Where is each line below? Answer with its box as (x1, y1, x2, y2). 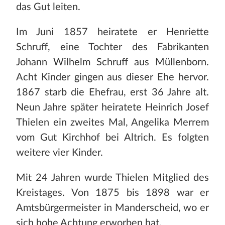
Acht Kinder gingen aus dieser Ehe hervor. (16, 72, 209, 83)
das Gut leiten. (16, 2, 80, 13)
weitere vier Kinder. (16, 148, 103, 158)
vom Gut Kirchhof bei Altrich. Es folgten (16, 133, 209, 143)
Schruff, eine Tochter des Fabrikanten (16, 42, 209, 53)
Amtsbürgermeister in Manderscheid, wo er (16, 203, 209, 213)
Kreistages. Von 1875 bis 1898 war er (16, 188, 209, 198)
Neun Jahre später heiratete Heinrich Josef (16, 102, 209, 113)
